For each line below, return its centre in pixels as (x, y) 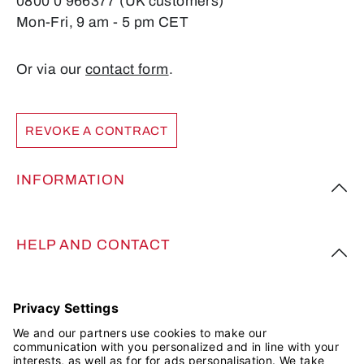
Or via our (51, 70)
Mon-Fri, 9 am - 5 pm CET (102, 23)
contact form (127, 70)
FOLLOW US (61, 310)
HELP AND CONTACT (93, 245)
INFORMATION (71, 180)
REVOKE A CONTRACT (97, 130)
